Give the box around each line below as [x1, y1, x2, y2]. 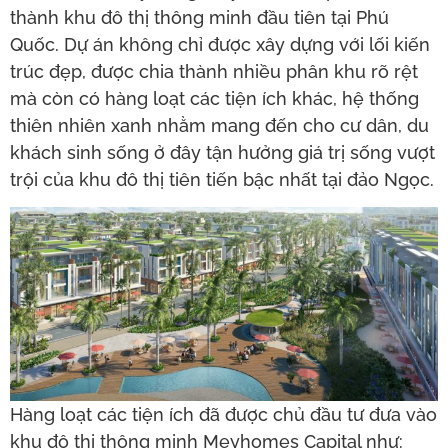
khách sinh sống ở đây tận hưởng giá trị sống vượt [10, 141, 435, 163]
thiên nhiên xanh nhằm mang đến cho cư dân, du [10, 114, 429, 136]
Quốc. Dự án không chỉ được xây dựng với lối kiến [10, 33, 430, 55]
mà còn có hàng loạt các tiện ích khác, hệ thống [10, 87, 419, 109]
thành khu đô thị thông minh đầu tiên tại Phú [10, 6, 389, 28]
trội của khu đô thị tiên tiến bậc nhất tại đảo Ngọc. [10, 168, 434, 190]
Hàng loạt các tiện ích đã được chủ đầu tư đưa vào [10, 404, 437, 426]
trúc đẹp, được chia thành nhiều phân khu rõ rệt [10, 60, 418, 82]
